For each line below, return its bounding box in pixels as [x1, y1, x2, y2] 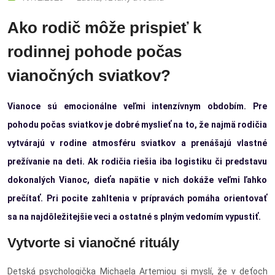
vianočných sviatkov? [7, 66, 171, 85]
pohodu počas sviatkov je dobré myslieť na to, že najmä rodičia [7, 119, 267, 130]
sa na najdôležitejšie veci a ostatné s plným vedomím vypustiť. [7, 211, 261, 222]
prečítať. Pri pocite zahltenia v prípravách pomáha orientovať [7, 193, 267, 203]
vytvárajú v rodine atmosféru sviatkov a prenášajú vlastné [7, 137, 267, 148]
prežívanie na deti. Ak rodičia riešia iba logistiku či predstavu [7, 156, 267, 166]
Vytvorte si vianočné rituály [7, 234, 179, 250]
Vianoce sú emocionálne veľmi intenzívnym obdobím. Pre [7, 101, 267, 111]
